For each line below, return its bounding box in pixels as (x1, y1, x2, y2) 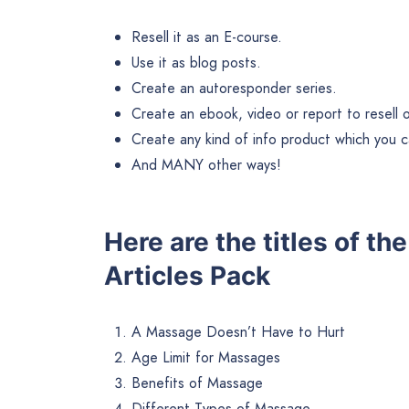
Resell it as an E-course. (131, 26, 282, 47)
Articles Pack (104, 260, 270, 292)
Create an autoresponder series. (131, 77, 337, 99)
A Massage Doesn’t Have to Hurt (131, 321, 345, 343)
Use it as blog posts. (131, 51, 261, 73)
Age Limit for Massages (131, 347, 280, 369)
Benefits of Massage (131, 372, 263, 394)
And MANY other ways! (131, 153, 281, 175)
